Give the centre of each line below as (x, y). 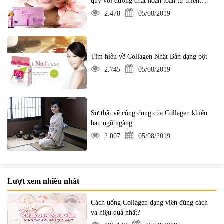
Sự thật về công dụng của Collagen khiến (149, 113)
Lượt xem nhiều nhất (43, 181)
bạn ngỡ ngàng (112, 123)
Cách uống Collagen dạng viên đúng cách (150, 203)
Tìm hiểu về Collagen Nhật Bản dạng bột (149, 57)
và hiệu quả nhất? (116, 213)
